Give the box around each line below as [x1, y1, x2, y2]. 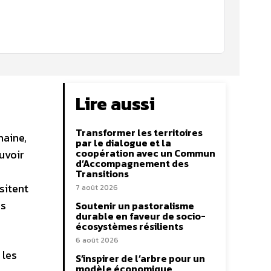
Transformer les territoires [76, 125, 203, 140]
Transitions [76, 166, 129, 181]
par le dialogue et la [76, 135, 171, 150]
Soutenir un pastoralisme [76, 198, 194, 213]
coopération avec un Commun [76, 146, 215, 160]
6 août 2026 [76, 235, 119, 246]
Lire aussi [76, 90, 155, 117]
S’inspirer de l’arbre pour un [76, 251, 205, 266]
